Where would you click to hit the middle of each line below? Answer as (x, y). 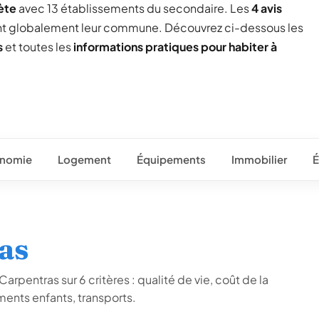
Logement (84, 159)
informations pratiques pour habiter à (175, 47)
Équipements (171, 159)
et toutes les (38, 47)
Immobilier (259, 159)
